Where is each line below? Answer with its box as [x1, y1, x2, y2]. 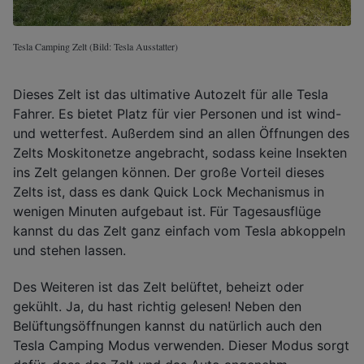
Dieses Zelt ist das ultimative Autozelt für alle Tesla [13, 85, 328, 102]
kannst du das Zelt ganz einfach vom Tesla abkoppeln [13, 222, 345, 239]
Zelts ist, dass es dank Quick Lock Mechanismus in [13, 183, 324, 200]
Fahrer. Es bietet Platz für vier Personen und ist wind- [13, 105, 341, 122]
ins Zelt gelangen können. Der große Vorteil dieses [13, 163, 324, 180]
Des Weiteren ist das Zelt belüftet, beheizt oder [13, 278, 304, 295]
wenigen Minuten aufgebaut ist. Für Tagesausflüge [13, 202, 321, 219]
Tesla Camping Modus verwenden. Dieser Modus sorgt [13, 336, 349, 353]
